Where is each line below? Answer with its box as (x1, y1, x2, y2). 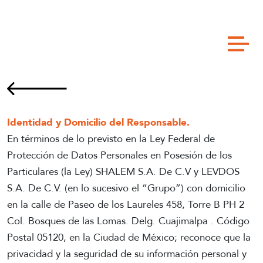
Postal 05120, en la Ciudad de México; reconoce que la (7, 231, 251, 245)
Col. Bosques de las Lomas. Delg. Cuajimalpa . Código (7, 214, 249, 228)
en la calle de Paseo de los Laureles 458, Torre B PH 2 (7, 198, 244, 212)
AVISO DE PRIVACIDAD (21, 53, 242, 80)
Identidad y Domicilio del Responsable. (7, 116, 190, 130)
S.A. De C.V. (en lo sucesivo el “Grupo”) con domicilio (7, 181, 245, 195)
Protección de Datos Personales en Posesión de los (7, 149, 232, 163)
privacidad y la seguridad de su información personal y (7, 247, 247, 261)
